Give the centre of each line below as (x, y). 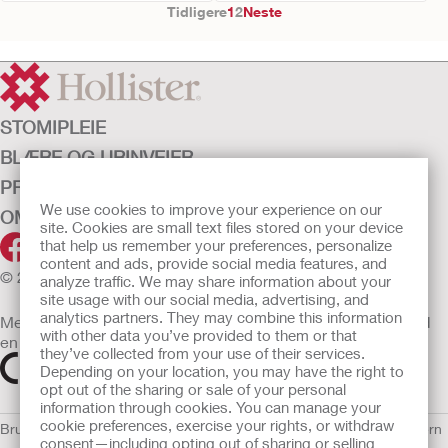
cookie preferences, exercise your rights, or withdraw (217, 425)
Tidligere (196, 11)
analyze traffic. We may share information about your (215, 281)
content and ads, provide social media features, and (213, 263)
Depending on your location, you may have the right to (222, 371)
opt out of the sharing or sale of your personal (193, 389)
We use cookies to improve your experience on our (211, 209)
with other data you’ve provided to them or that (198, 335)
